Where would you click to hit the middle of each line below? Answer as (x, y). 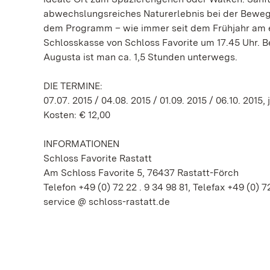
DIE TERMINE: (73, 86)
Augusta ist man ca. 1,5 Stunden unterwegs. (140, 57)
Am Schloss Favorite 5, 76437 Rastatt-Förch (141, 173)
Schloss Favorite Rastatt (98, 158)
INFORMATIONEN (81, 144)
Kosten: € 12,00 (77, 115)
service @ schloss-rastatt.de (107, 202)
